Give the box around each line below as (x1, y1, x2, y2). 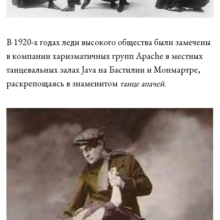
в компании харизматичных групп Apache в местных (6, 50, 203, 62)
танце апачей (120, 78, 165, 89)
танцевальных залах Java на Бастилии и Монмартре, (6, 64, 201, 76)
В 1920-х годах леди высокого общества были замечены (6, 36, 211, 48)
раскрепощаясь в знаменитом (6, 78, 120, 89)
